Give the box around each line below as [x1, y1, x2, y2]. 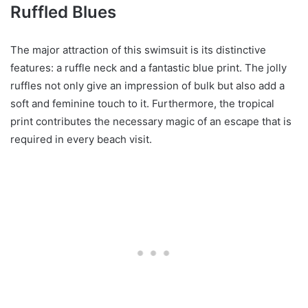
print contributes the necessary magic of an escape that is [10, 115, 291, 129]
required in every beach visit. [10, 133, 152, 146]
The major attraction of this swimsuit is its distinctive [10, 43, 266, 57]
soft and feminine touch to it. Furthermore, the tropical [10, 97, 274, 111]
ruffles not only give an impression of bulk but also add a [10, 79, 285, 93]
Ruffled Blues [10, 2, 116, 23]
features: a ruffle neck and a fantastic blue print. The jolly [10, 61, 287, 75]
